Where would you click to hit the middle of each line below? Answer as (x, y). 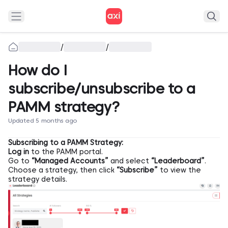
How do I (38, 70)
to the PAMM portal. (66, 152)
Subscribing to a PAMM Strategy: (66, 142)
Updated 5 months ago (43, 120)
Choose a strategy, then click (62, 170)
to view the (179, 170)
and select (130, 161)
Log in (19, 152)
